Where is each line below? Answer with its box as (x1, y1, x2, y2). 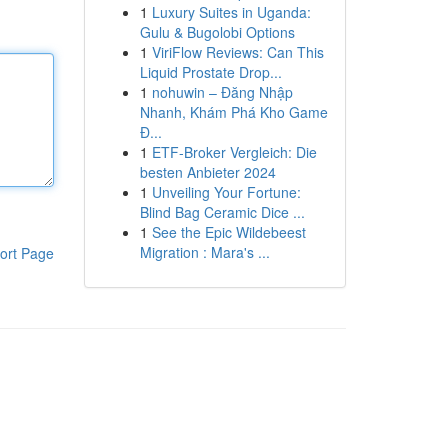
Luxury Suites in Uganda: (151, 2, 311, 22)
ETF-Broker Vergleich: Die (151, 142, 317, 162)
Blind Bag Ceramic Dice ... (139, 202, 305, 222)
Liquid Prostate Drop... (139, 62, 282, 82)
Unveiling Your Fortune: (151, 182, 301, 202)
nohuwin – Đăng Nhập (151, 82, 293, 102)
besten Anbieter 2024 (139, 162, 276, 182)
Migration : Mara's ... (139, 242, 270, 262)
